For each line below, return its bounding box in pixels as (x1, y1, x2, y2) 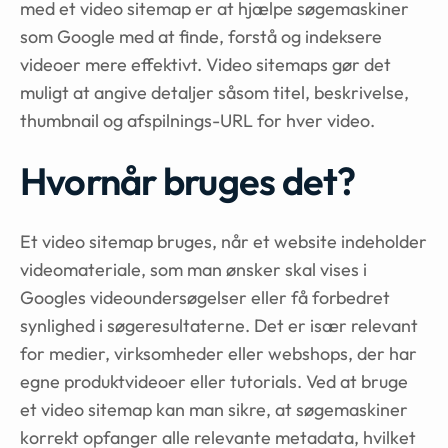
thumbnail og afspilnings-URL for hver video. (20, 109, 375, 132)
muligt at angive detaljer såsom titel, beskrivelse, (20, 81, 409, 104)
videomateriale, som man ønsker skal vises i (20, 258, 367, 281)
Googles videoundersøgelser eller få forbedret (20, 286, 390, 309)
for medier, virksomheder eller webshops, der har (20, 342, 417, 365)
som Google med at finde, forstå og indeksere (20, 25, 382, 48)
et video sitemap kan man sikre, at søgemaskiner (20, 398, 408, 421)
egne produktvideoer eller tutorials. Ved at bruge (20, 370, 408, 393)
